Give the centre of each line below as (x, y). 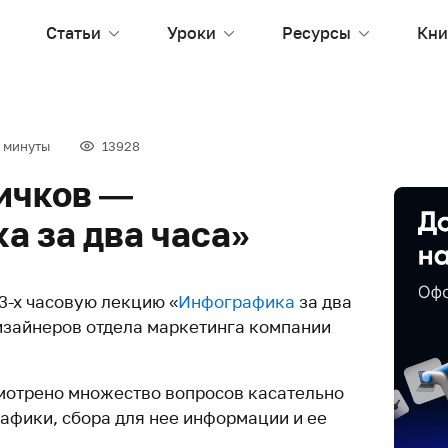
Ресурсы (316, 32)
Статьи (73, 32)
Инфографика (236, 301)
